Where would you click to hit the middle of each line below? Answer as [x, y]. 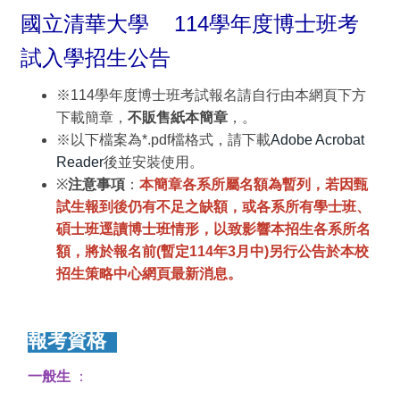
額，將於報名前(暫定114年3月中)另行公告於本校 [212, 251]
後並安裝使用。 [154, 162]
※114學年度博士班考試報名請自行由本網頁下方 [211, 95]
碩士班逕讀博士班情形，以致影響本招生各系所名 [213, 229]
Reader [80, 162]
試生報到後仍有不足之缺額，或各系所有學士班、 [213, 207]
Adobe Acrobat [317, 140]
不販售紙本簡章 [178, 117]
